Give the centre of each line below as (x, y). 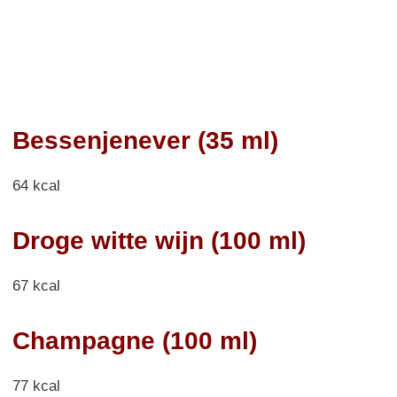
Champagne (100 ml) (135, 340)
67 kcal (36, 285)
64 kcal (36, 185)
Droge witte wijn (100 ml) (159, 240)
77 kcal (36, 385)
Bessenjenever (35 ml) (145, 140)
